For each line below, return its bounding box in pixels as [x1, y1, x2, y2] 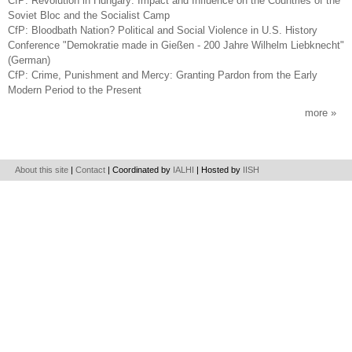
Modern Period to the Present [8, 84, 141, 97]
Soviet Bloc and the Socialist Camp [8, 9, 170, 22]
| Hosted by [194, 164, 244, 174]
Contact [75, 164, 106, 174]
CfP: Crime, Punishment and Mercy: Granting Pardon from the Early [8, 69, 317, 82]
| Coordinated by [105, 164, 174, 174]
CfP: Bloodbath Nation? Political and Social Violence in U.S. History [8, 24, 317, 37]
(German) [8, 54, 50, 67]
